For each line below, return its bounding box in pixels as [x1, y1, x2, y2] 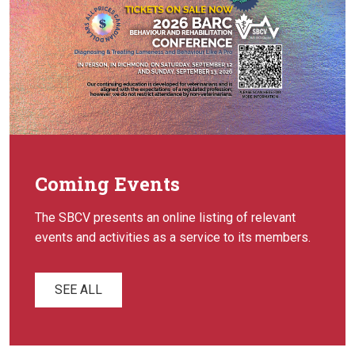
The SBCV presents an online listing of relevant [35, 210, 296, 226]
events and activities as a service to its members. [35, 230, 311, 246]
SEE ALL [55, 282, 102, 298]
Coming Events [35, 171, 180, 197]
